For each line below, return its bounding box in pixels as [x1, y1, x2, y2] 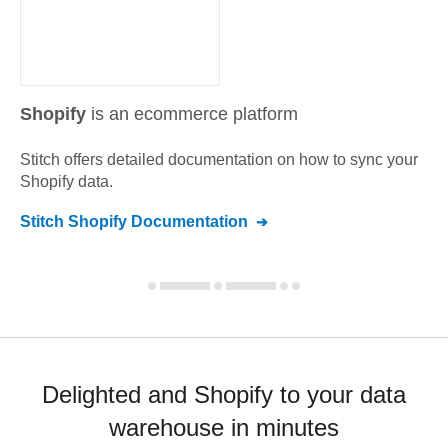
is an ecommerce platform [91, 104, 298, 124]
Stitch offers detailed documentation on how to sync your [20, 151, 418, 168]
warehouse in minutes [109, 414, 339, 441]
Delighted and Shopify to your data [42, 381, 406, 408]
